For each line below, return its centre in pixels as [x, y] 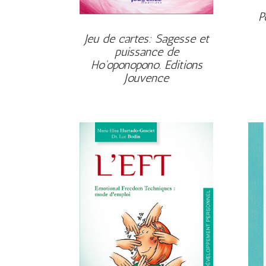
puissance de [146, 52]
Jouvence [147, 78]
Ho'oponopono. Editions [146, 65]
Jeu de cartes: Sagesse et [146, 39]
